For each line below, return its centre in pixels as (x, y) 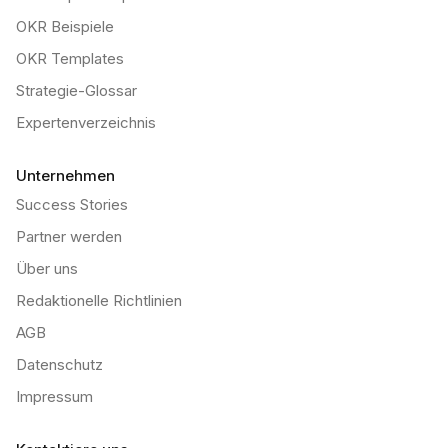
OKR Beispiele (65, 26)
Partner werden (69, 236)
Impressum (54, 396)
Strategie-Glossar (76, 90)
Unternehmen (65, 175)
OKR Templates (70, 58)
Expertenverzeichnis (86, 122)
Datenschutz (59, 364)
